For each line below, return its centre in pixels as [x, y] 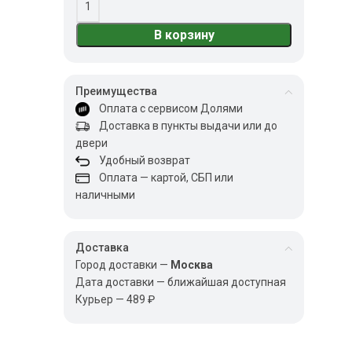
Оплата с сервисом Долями [167, 108]
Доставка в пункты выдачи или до [184, 126]
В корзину [184, 35]
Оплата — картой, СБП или [162, 178]
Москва [192, 265]
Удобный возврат [140, 160]
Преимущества [117, 91]
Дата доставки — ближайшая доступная [181, 282]
